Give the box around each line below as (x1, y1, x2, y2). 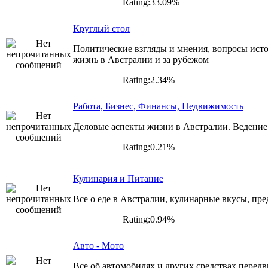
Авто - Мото (73, 240, 124, 251)
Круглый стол (73, 23, 130, 33)
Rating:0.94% (118, 214, 175, 224)
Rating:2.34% (118, 75, 175, 85)
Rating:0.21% (118, 142, 175, 152)
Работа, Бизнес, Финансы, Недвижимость (73, 101, 243, 111)
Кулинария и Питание (73, 173, 163, 184)
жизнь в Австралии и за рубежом (73, 54, 209, 65)
